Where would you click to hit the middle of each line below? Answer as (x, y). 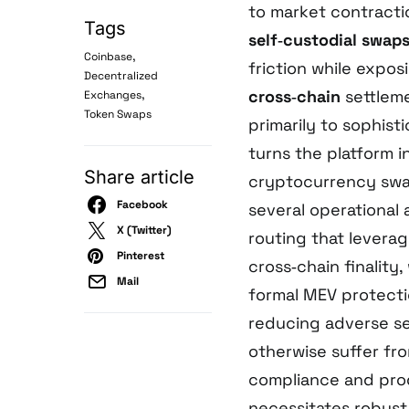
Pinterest (141, 256)
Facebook (142, 205)
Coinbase (108, 57)
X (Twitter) (144, 231)
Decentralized (121, 76)
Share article (139, 178)
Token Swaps (118, 115)
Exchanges (113, 95)
